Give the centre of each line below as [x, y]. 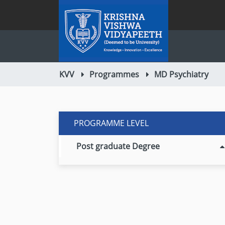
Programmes [114, 74]
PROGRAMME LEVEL [111, 123]
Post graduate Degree [118, 146]
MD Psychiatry [181, 74]
